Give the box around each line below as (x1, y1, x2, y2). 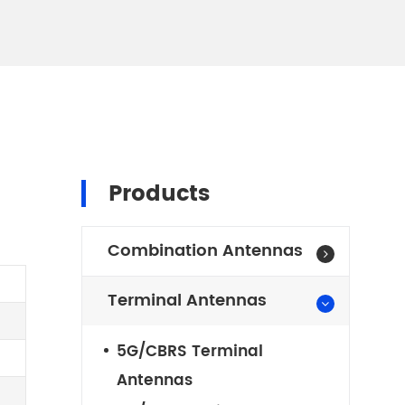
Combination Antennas (107, 238, 303, 264)
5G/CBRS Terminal (116, 339, 263, 364)
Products (108, 176, 210, 212)
